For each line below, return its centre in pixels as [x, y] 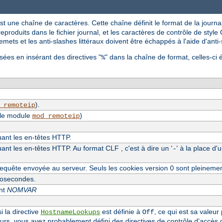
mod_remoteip [56, 116]
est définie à [121, 211]
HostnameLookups [70, 212]
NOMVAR [22, 190]
